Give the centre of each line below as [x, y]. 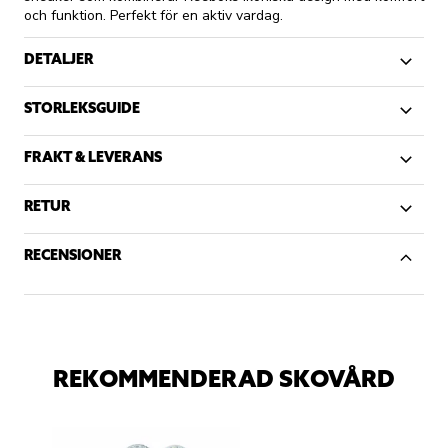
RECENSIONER [72, 255]
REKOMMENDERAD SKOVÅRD [224, 378]
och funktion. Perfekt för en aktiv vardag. [153, 16]
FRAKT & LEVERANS [93, 157]
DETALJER [58, 59]
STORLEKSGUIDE [82, 108]
